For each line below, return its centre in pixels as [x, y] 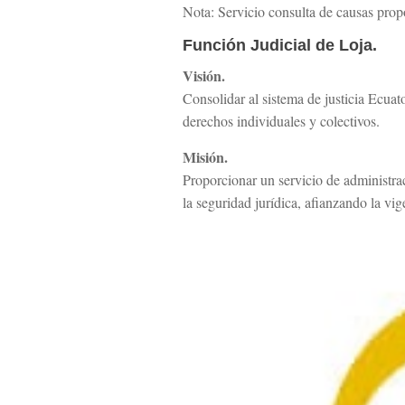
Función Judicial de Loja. [280, 46]
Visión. [204, 76]
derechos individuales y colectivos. [282, 121]
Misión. [206, 157]
